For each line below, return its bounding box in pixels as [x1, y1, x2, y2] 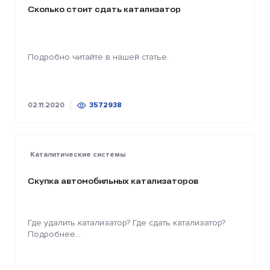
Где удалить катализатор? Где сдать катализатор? [28, 218, 225, 228]
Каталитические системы [30, 149, 126, 159]
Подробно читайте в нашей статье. [28, 51, 169, 62]
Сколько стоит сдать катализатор [28, 4, 181, 14]
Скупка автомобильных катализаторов [28, 175, 198, 186]
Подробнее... [28, 229, 81, 240]
